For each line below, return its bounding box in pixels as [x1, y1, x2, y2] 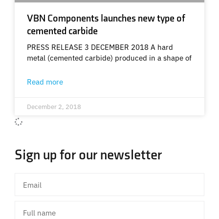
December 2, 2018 [27, 101, 81, 111]
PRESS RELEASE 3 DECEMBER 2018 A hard [27, 41, 173, 52]
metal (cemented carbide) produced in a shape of [27, 52, 192, 63]
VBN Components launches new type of [27, 12, 185, 24]
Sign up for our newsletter [15, 147, 162, 163]
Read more [27, 76, 63, 87]
